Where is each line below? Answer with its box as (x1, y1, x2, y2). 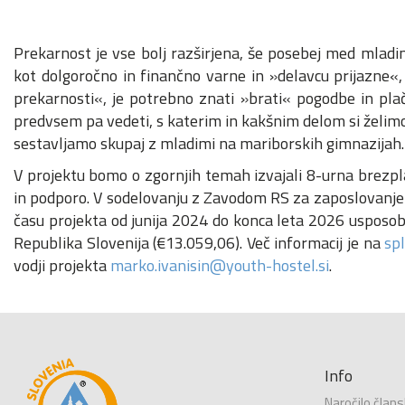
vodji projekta (14, 253, 110, 278)
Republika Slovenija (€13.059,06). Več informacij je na (14, 231, 385, 256)
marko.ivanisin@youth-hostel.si (110, 253, 329, 278)
